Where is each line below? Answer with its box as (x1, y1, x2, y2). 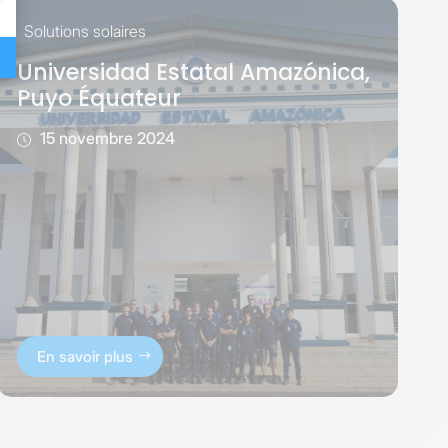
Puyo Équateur (16, 82, 181, 114)
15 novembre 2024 (35, 127, 175, 148)
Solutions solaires (23, 20, 146, 41)
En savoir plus (36, 346, 133, 366)
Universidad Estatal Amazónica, (16, 56, 370, 88)
